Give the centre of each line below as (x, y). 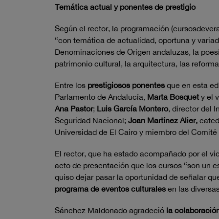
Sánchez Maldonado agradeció (110, 210)
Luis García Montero (132, 109)
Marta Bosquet (173, 97)
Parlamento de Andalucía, (101, 97)
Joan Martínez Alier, (163, 120)
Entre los (71, 85)
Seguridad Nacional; (91, 120)
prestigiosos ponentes (127, 85)
